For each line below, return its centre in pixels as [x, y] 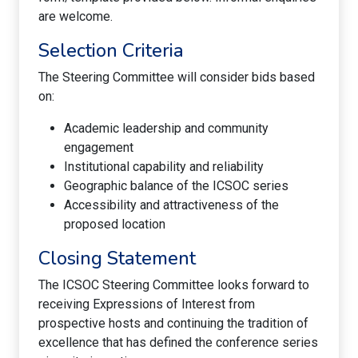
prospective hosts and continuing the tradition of [173, 323]
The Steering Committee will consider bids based [177, 77]
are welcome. [76, 16]
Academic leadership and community [166, 128]
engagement [99, 147]
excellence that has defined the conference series [178, 342]
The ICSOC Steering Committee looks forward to [174, 284]
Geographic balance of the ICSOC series [176, 185]
